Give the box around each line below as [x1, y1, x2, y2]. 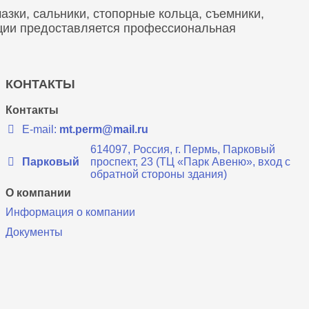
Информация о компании [6, 206, 136, 218]
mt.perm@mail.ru [59, 123, 149, 135]
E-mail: [22, 123, 60, 135]
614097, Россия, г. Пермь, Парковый [90, 143, 276, 155]
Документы [6, 226, 63, 239]
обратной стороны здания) [90, 168, 228, 180]
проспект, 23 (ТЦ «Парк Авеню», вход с [90, 155, 291, 168]
